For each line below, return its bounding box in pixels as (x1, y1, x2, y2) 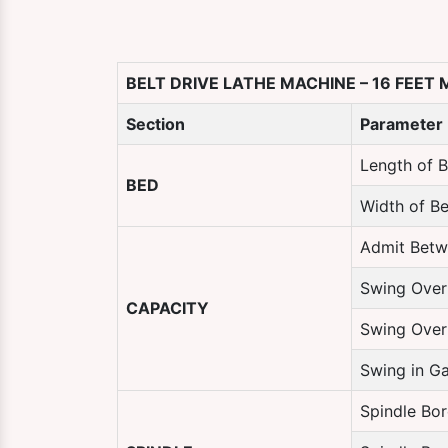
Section (126, 114, 185, 134)
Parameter (360, 114, 443, 134)
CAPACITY (126, 298, 209, 318)
